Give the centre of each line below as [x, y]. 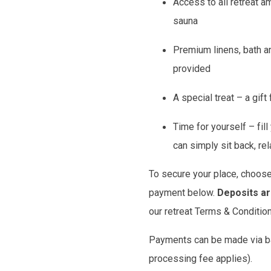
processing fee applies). [201, 259]
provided [192, 69]
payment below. [183, 193]
